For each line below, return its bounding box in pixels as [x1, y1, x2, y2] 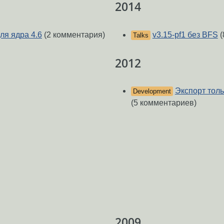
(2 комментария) [42, 30, 105, 39]
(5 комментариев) [130, 98, 196, 107]
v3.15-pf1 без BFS [152, 30, 218, 39]
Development [132, 87, 171, 95]
